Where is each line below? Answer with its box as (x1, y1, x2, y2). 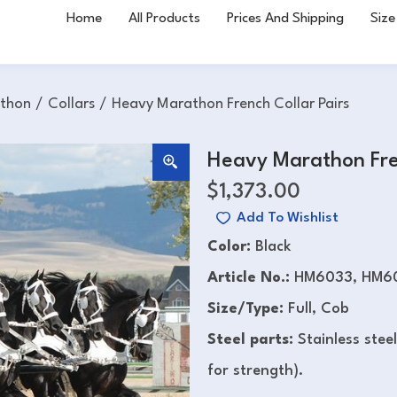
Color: (207, 239, 255, 255)
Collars (48, 96, 95, 112)
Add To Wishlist (237, 211, 339, 226)
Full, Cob (284, 301, 349, 317)
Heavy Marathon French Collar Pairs (112, 96, 349, 112)
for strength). (207, 363, 303, 379)
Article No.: (207, 270, 290, 286)
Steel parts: (207, 332, 298, 348)
